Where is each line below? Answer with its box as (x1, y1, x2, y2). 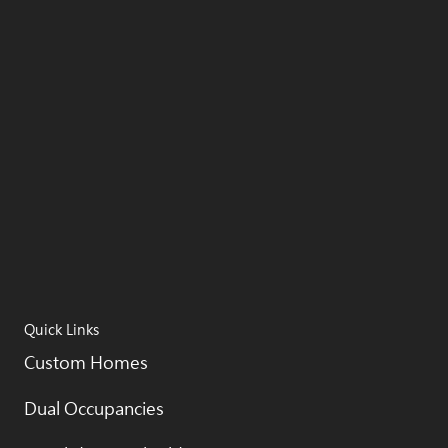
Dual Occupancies (24, 398, 164, 421)
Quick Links (24, 321, 99, 340)
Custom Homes (24, 352, 148, 375)
